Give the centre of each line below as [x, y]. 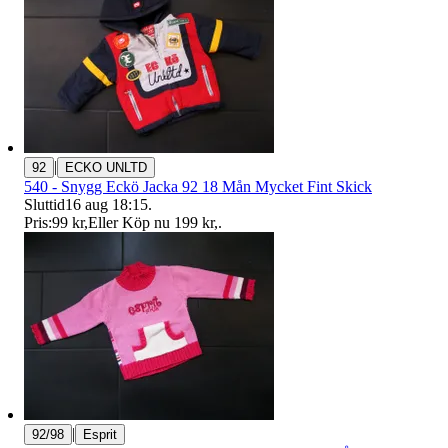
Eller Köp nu [129, 223]
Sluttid [44, 205]
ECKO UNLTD [106, 168]
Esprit [100, 435]
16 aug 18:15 [106, 205]
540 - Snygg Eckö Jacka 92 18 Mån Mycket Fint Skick [198, 187]
